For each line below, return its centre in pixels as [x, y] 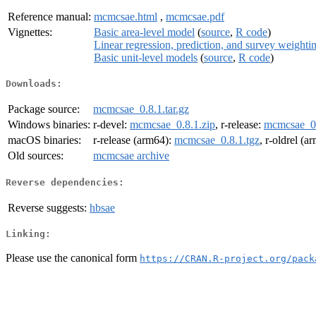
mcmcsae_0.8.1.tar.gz [141, 109]
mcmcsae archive [131, 156]
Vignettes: [30, 32]
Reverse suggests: [47, 207]
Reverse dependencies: [65, 182]
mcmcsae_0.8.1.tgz [217, 140]
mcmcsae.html [126, 16]
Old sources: [36, 156]
